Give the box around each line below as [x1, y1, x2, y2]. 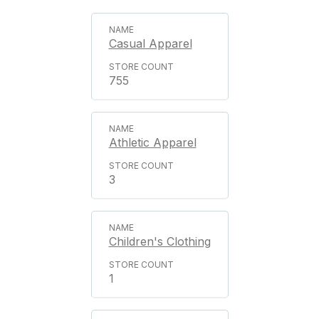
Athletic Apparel [108, 135, 197, 150]
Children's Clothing [108, 234, 211, 249]
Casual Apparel [108, 36, 192, 51]
